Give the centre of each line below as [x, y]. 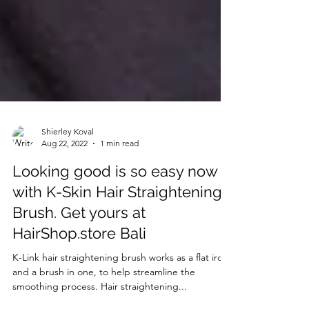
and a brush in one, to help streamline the [104, 297]
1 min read [119, 168]
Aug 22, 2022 [64, 168]
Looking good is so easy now [115, 196]
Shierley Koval [68, 156]
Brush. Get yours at [79, 237]
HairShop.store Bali [79, 258]
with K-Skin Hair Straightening [117, 217]
